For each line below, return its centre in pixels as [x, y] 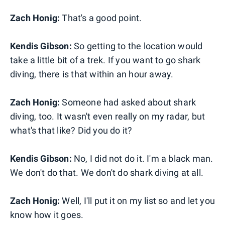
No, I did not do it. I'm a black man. [142, 158]
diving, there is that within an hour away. [92, 74]
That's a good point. [101, 18]
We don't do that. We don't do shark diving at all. [107, 172]
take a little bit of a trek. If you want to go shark [105, 60]
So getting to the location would [137, 46]
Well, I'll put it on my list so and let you [138, 200]
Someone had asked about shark [128, 102]
